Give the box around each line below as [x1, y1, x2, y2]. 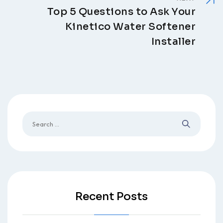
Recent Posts [75, 189, 148, 203]
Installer [151, 35, 196, 48]
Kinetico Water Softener [65, 20, 196, 33]
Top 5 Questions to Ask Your [47, 5, 196, 18]
